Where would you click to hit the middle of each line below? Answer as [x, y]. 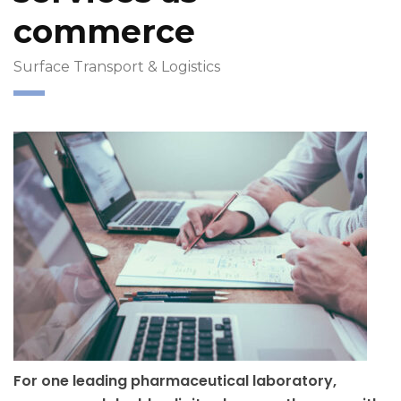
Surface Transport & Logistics [117, 66]
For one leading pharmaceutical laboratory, [175, 380]
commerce [104, 31]
